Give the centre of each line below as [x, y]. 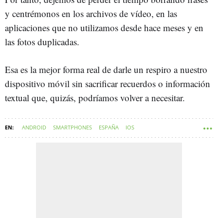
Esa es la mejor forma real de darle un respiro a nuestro [106, 70]
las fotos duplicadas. [42, 42]
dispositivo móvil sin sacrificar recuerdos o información [108, 84]
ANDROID [34, 127]
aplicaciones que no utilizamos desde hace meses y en [104, 28]
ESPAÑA [109, 127]
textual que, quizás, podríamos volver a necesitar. [95, 98]
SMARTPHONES [73, 127]
